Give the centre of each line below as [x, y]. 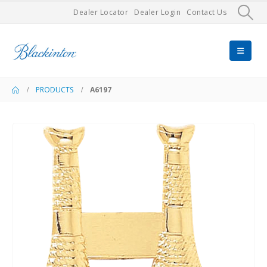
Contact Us [207, 12]
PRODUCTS [55, 90]
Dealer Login [158, 12]
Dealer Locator [101, 12]
